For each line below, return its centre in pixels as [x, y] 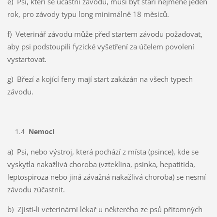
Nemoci [41, 132]
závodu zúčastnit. [36, 190]
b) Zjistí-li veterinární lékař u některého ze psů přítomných [105, 209]
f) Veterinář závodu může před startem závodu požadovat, [105, 34]
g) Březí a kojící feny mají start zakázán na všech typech [100, 79]
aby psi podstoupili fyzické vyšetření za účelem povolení [101, 47]
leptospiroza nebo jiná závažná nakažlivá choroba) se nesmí [106, 177]
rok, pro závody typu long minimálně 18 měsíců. [88, 14]
